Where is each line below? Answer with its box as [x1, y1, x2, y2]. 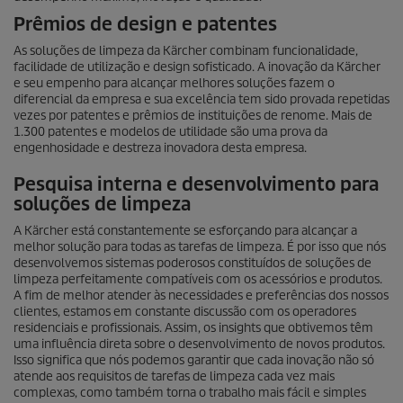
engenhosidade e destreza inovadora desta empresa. [13, 139, 307, 156]
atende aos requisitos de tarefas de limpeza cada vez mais [13, 368, 335, 384]
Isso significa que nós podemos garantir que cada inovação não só [13, 352, 374, 368]
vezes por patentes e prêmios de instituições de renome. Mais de [13, 107, 372, 123]
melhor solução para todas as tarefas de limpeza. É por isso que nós [13, 238, 386, 255]
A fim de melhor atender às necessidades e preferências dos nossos [13, 287, 389, 303]
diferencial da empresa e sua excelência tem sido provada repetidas [13, 91, 390, 107]
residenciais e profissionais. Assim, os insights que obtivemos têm [13, 319, 373, 336]
